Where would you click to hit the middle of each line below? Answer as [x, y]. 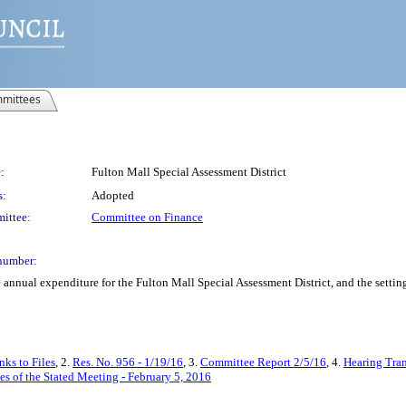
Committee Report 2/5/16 [263, 362]
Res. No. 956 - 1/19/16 [128, 362]
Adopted [113, 195]
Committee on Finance [147, 217]
